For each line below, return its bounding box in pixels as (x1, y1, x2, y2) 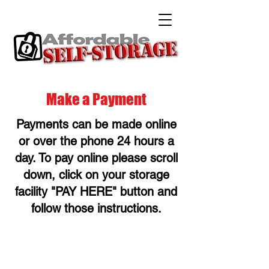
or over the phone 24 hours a (18, 134, 174, 148)
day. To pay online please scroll (14, 151, 178, 165)
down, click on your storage (23, 168, 169, 182)
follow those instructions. (31, 201, 162, 216)
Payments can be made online (16, 117, 177, 131)
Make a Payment (46, 90, 147, 108)
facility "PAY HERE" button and (15, 184, 177, 199)
